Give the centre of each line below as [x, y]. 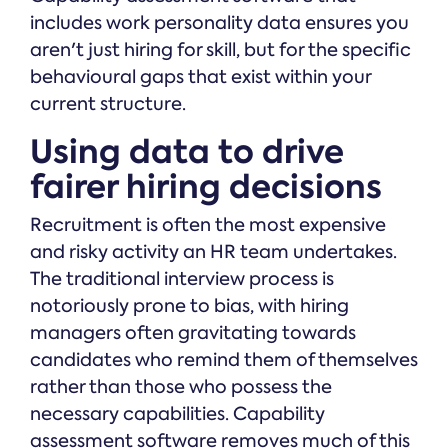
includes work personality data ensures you [219, 23]
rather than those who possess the [181, 387]
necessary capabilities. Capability [177, 414]
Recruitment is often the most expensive [208, 225]
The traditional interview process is [182, 279]
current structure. [108, 104]
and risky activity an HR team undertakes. [213, 252]
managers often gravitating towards [193, 333]
